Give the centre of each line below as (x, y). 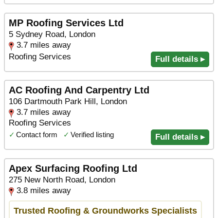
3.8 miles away (44, 190)
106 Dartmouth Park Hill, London (68, 102)
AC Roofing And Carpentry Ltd (79, 90)
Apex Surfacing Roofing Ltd (73, 168)
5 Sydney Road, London (52, 34)
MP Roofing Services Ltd (66, 23)
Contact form (37, 135)
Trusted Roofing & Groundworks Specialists (105, 211)
